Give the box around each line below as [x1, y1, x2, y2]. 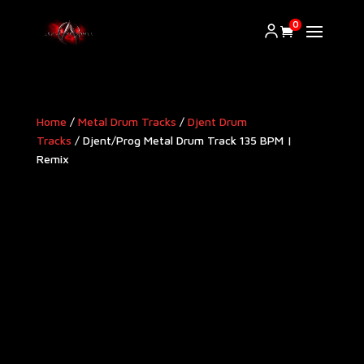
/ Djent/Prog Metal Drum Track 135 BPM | [71, 133, 292, 147]
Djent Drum [187, 115, 247, 128]
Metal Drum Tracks [77, 115, 176, 128]
